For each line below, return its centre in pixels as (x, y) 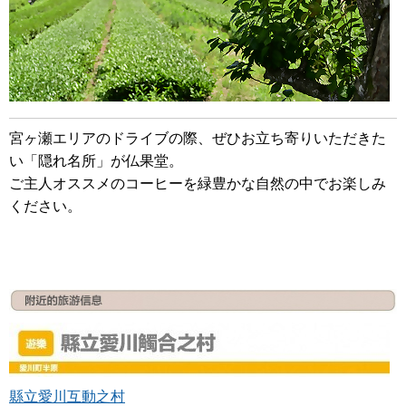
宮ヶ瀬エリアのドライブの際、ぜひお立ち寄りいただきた (198, 139)
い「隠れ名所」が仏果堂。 (96, 161)
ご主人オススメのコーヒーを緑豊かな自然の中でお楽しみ (198, 184)
